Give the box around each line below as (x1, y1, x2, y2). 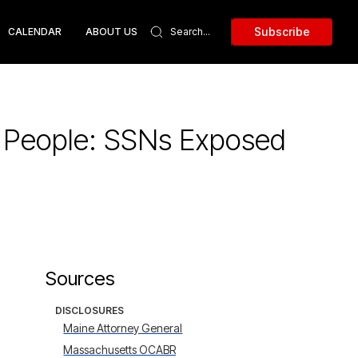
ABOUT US (86, 26, 137, 38)
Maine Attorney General (63, 321, 183, 335)
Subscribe (254, 25, 310, 38)
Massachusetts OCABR (63, 343, 177, 356)
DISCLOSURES (55, 304, 125, 316)
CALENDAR (8, 26, 62, 38)
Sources (46, 267, 116, 290)
